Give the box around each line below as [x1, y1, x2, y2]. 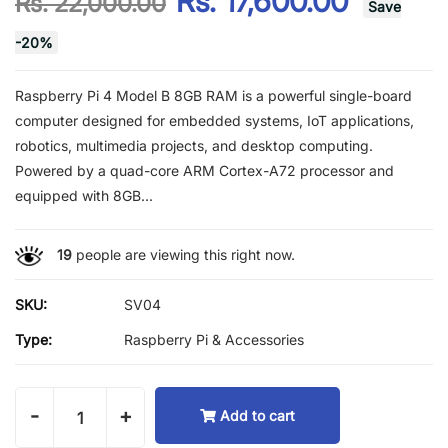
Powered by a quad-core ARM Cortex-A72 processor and [15, 162, 394, 179]
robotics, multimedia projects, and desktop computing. [15, 137, 373, 154]
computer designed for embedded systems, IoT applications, [15, 112, 414, 129]
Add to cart [220, 407, 295, 424]
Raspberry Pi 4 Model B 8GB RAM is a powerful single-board [15, 87, 412, 104]
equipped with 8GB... [15, 187, 153, 204]
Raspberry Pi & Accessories [124, 331, 304, 348]
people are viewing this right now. [71, 246, 295, 263]
